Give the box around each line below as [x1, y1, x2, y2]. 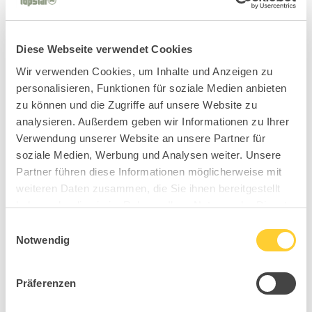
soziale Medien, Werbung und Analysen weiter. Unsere [16, 148, 281, 161]
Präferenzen [16, 277, 77, 289]
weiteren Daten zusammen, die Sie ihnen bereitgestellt [16, 182, 281, 194]
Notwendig [16, 234, 70, 246]
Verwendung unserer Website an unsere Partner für [16, 132, 265, 144]
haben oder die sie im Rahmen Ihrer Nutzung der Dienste [16, 198, 293, 211]
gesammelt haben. [16, 215, 106, 228]
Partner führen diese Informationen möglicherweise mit [16, 165, 282, 178]
